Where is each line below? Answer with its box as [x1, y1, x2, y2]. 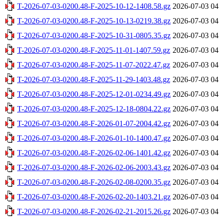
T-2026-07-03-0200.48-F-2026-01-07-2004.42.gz [17, 119, 171, 128]
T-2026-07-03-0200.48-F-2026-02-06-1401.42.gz [17, 148, 171, 157]
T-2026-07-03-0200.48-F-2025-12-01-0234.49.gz [17, 89, 171, 98]
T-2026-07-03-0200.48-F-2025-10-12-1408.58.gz [17, 1, 171, 10]
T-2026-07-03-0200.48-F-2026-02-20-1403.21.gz [17, 192, 171, 201]
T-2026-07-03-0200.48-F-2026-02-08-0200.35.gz [17, 177, 171, 186]
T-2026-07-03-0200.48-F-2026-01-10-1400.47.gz [17, 133, 171, 142]
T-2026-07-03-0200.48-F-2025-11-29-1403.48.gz [17, 75, 170, 84]
